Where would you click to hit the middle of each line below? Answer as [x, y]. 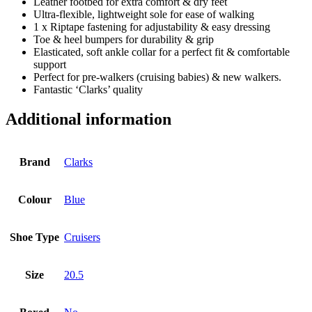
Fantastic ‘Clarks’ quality [88, 90]
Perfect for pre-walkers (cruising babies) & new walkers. [157, 77]
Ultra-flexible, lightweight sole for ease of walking [144, 15]
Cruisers [82, 237]
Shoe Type [34, 237]
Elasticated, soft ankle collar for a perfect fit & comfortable [162, 52]
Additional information [88, 119]
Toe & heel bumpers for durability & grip [124, 40]
